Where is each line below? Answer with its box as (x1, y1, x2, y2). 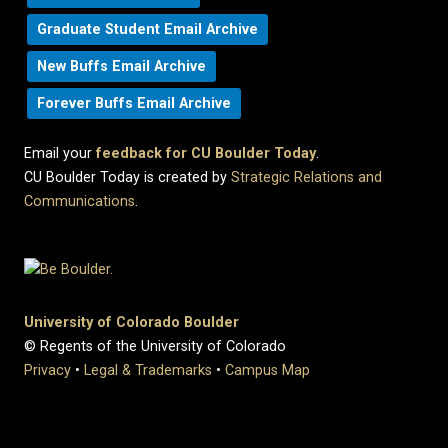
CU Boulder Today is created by (24, 169, 231, 187)
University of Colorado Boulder (24, 313, 239, 331)
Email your (24, 145, 96, 163)
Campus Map (225, 361, 310, 379)
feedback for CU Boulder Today (96, 145, 316, 163)
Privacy (24, 361, 71, 379)
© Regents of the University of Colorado (24, 337, 286, 355)
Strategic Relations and (231, 169, 382, 187)
